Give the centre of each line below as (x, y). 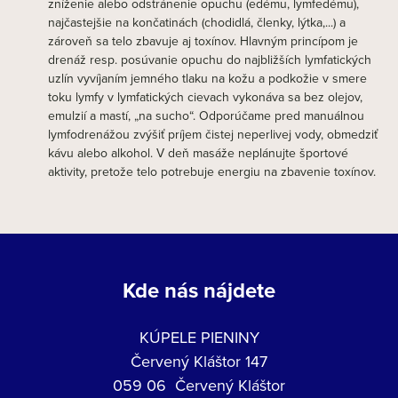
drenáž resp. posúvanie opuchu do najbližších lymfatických (210, 60)
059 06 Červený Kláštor (199, 385)
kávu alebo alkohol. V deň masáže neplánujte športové (198, 153)
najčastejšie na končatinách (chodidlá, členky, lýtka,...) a (197, 22)
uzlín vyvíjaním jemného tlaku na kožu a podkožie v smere (207, 78)
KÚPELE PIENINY (199, 337)
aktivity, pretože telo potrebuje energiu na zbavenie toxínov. (212, 171)
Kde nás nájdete (199, 290)
